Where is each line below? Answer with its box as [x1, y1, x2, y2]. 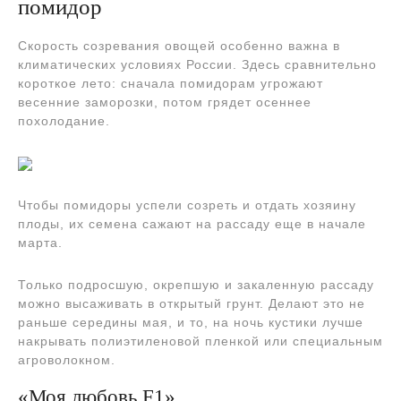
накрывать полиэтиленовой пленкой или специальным [18, 334, 383, 348]
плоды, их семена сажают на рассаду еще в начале [18, 217, 366, 231]
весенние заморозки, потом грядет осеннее [18, 95, 311, 109]
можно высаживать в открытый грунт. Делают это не [18, 296, 365, 311]
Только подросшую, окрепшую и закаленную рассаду [18, 277, 374, 292]
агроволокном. [18, 353, 115, 367]
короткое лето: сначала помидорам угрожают [18, 76, 323, 90]
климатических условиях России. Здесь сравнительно [18, 57, 377, 72]
